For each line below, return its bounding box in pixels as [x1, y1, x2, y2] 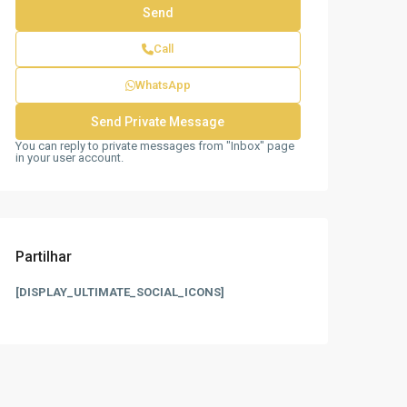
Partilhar [15, 248, 72, 265]
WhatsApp [134, 78, 191, 92]
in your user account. [15, 151, 124, 164]
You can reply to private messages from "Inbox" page [15, 139, 294, 153]
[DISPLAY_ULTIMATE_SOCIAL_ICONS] [15, 285, 224, 299]
